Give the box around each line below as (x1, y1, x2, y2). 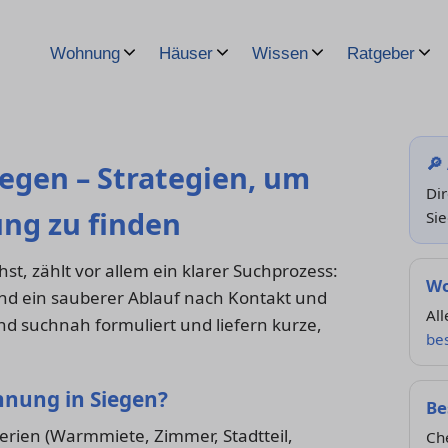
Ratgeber (347, 44, 415, 63)
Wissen (252, 44, 308, 63)
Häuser (159, 44, 213, 63)
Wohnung (50, 44, 120, 63)
